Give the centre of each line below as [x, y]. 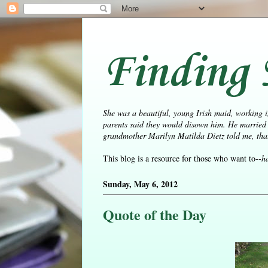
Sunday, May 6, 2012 [140, 184]
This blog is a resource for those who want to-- [182, 158]
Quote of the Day [155, 215]
